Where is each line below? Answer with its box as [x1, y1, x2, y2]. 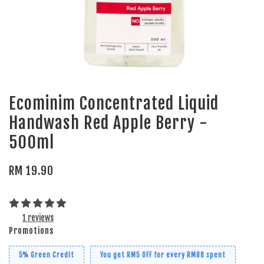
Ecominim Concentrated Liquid [9, 93, 219, 114]
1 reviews [22, 213, 54, 223]
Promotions [9, 226, 54, 236]
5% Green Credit [19, 251, 74, 259]
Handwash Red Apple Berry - [9, 113, 208, 133]
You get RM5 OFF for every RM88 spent [100, 251, 226, 259]
